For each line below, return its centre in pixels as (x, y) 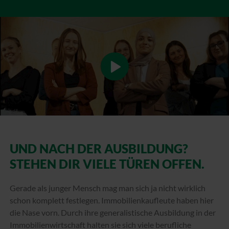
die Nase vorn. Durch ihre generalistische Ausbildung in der (113, 213)
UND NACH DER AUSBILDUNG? (99, 149)
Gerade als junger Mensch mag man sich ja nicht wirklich (108, 188)
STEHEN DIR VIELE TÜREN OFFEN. (107, 164)
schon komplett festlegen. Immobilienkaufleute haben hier (112, 200)
